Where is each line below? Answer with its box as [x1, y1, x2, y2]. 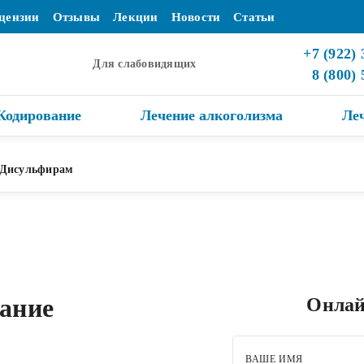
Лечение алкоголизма [141, 107, 283, 123]
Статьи [233, 11, 275, 24]
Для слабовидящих [93, 58, 197, 70]
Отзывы [52, 11, 101, 24]
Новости [171, 11, 221, 24]
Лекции [113, 11, 158, 24]
